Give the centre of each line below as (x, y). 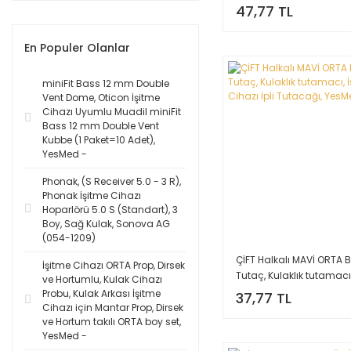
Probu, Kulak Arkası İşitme (101, 293)
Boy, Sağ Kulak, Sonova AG (106, 224)
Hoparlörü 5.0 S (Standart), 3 (110, 210)
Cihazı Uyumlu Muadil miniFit (112, 112)
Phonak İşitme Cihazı (92, 195)
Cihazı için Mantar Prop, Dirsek (113, 308)
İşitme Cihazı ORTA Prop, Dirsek (114, 265)
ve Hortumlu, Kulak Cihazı (102, 279)
